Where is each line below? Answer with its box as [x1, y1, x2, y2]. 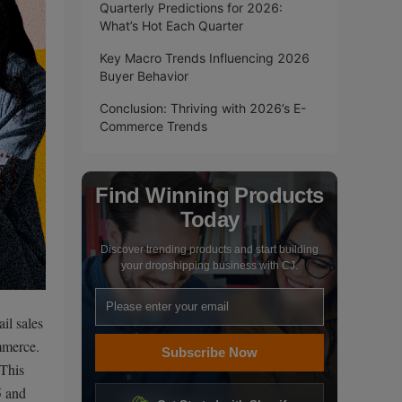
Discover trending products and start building [100, 243, 319, 256]
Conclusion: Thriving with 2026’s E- [100, 100, 306, 116]
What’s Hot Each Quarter [100, 18, 243, 33]
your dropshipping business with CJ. [121, 259, 298, 272]
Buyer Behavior [100, 68, 188, 83]
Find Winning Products [95, 183, 324, 207]
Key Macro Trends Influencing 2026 [100, 50, 310, 66]
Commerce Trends [100, 118, 207, 134]
